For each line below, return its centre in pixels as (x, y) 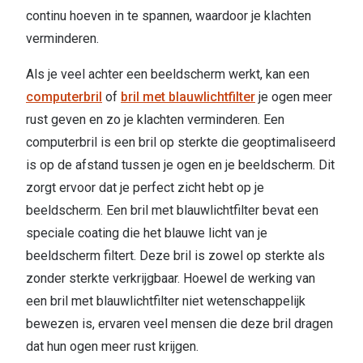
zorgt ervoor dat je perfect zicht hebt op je (145, 188)
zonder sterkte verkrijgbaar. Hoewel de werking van (171, 279)
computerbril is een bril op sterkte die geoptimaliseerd (181, 143)
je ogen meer (294, 97)
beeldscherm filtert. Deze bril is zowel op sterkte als (175, 256)
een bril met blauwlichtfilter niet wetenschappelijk (166, 301)
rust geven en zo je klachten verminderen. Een (155, 120)
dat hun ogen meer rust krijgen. (112, 347)
